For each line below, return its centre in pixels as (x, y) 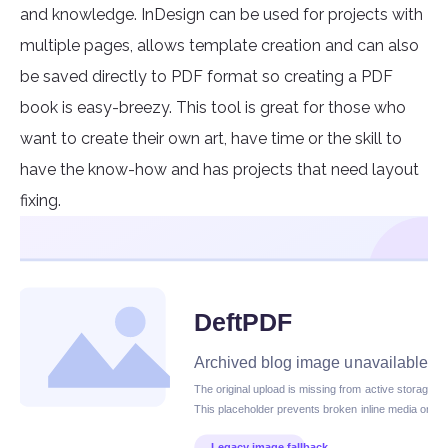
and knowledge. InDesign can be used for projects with (221, 15)
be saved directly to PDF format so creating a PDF (206, 77)
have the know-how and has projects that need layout (219, 170)
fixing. (40, 201)
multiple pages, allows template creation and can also (219, 46)
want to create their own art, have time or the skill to (211, 139)
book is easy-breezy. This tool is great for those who (213, 108)
